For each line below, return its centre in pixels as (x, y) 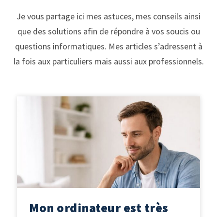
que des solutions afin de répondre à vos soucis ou (108, 31)
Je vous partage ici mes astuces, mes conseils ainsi (108, 16)
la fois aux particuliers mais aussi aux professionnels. (108, 61)
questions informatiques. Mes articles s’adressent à (108, 46)
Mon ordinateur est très (99, 208)
